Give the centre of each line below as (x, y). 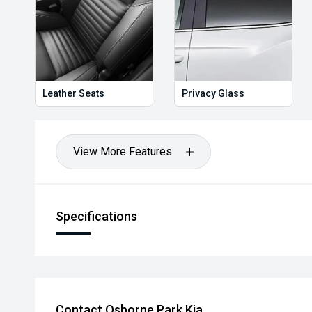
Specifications (96, 216)
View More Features (123, 151)
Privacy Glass (213, 93)
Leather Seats (73, 93)
